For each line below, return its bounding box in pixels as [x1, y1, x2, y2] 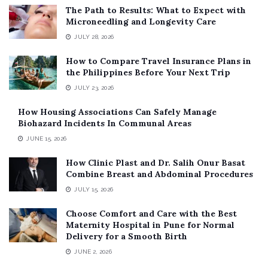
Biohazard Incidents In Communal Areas [18, 118, 191, 129]
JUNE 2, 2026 [72, 248, 112, 255]
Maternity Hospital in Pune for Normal [66, 220, 234, 231]
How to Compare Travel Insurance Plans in [66, 56, 251, 67]
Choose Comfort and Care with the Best [66, 208, 237, 220]
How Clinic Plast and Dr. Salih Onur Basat [66, 157, 245, 169]
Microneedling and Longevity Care [66, 16, 216, 28]
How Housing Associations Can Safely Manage [18, 106, 217, 118]
